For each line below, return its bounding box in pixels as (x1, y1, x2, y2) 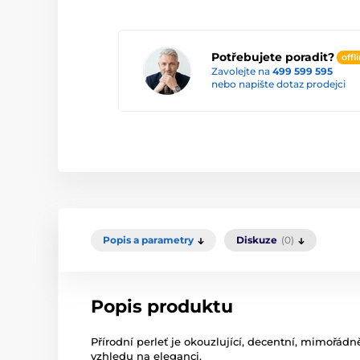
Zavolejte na (211, 65, 272, 78)
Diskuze (236, 234, 277, 247)
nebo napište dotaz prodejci (211, 78, 346, 91)
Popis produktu (91, 296, 233, 318)
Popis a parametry (103, 234, 194, 247)
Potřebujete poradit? (211, 49, 334, 64)
